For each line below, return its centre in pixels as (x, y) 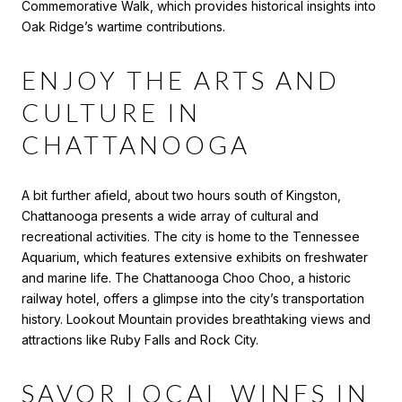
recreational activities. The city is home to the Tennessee (191, 236)
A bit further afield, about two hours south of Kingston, (181, 195)
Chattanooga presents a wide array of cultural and (170, 215)
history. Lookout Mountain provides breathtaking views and (196, 319)
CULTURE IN (111, 113)
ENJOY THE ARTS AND (181, 80)
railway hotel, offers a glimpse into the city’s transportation (193, 298)
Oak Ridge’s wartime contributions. (123, 27)
